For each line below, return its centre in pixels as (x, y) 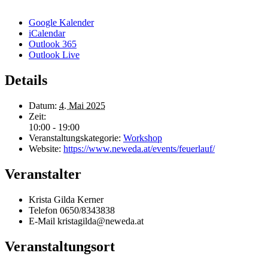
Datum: (43, 105)
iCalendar (47, 33)
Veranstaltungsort (60, 246)
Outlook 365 (53, 44)
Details (26, 80)
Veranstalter (43, 174)
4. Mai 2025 (82, 105)
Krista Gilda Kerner (66, 199)
